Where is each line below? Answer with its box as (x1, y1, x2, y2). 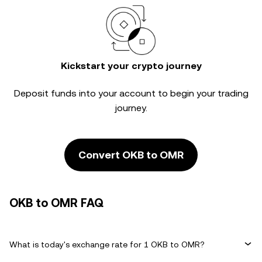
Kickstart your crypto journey (60, 60, 202, 71)
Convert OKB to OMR (78, 149, 184, 161)
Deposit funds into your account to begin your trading (13, 88, 249, 99)
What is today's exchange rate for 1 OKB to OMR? (9, 239, 205, 249)
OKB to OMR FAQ (9, 196, 104, 210)
